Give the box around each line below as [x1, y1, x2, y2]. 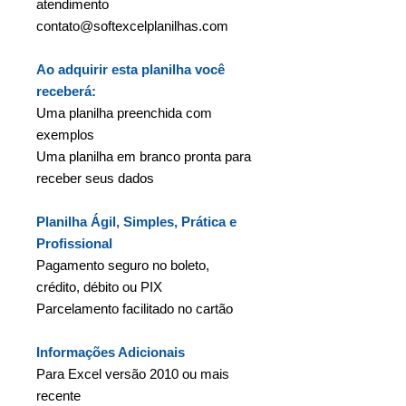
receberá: [36, 82, 96, 99]
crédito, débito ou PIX [36, 278, 162, 295]
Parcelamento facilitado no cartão [36, 300, 233, 316]
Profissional [36, 235, 112, 251]
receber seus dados [36, 169, 154, 186]
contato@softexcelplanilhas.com [36, 17, 228, 34]
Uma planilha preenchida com [36, 104, 212, 121]
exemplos [36, 126, 94, 142]
